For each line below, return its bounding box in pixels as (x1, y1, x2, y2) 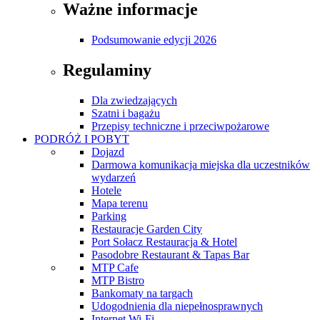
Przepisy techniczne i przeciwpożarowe (91, 119, 269, 132)
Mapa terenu (91, 196, 148, 209)
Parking (91, 209, 126, 222)
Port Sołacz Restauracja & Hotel (91, 235, 237, 248)
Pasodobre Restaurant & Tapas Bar (91, 248, 249, 261)
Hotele (91, 184, 121, 196)
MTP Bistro (91, 274, 144, 286)
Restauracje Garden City (91, 222, 202, 235)
